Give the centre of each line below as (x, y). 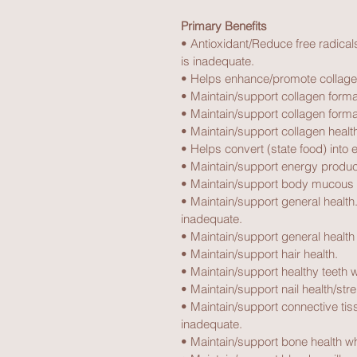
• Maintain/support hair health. (259, 254)
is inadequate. (218, 61)
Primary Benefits (224, 26)
